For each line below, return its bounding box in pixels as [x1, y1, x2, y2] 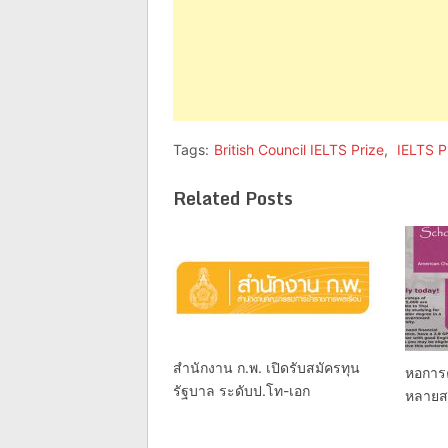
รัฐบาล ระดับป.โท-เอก [173, 381, 310, 399]
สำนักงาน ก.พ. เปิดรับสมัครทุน [173, 358, 360, 376]
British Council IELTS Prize [214, 140, 384, 158]
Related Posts [173, 182, 293, 213]
